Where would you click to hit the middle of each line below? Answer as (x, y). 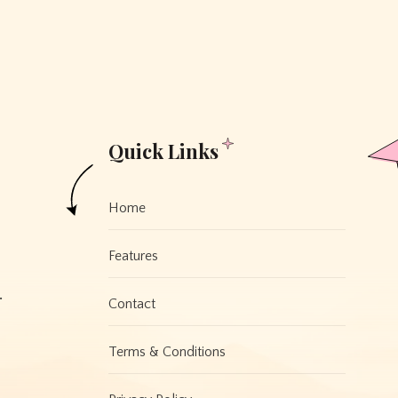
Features (133, 255)
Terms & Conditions (167, 351)
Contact (131, 303)
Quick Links (163, 151)
